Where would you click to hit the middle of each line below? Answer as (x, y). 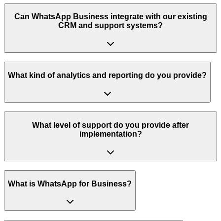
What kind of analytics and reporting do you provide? (107, 75)
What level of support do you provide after (110, 125)
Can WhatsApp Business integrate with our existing (110, 17)
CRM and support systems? (110, 26)
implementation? (110, 134)
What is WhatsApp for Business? (70, 184)
